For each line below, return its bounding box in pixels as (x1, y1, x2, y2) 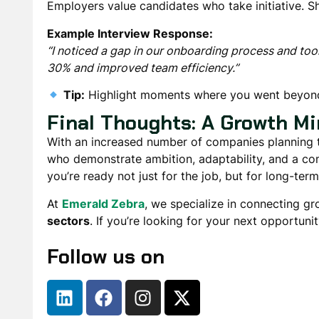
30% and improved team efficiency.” (46, 60, 239, 75)
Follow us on (46, 244, 164, 271)
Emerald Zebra (61, 196, 145, 211)
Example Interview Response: (46, 26, 213, 41)
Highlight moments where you (85, 87, 254, 102)
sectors (46, 213, 90, 228)
